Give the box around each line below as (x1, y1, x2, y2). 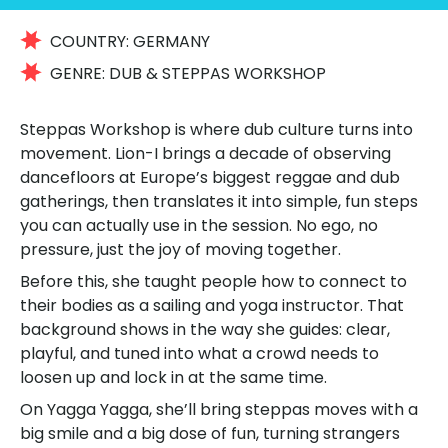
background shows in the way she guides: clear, (20, 318, 390, 341)
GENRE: (50, 62, 110, 85)
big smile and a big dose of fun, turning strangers (20, 422, 400, 445)
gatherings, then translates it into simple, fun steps (20, 190, 418, 213)
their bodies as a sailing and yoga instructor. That (20, 294, 404, 317)
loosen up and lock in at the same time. (20, 366, 327, 389)
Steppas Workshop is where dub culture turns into (20, 118, 413, 141)
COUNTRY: (50, 30, 134, 53)
